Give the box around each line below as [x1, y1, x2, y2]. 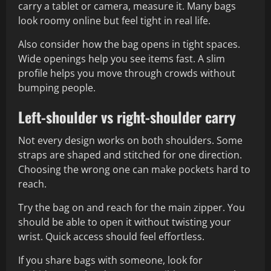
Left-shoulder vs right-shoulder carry [18, 106, 236, 128]
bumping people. [18, 81, 96, 95]
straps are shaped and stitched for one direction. [18, 148, 242, 162]
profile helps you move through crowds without [18, 67, 235, 80]
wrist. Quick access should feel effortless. [18, 230, 204, 244]
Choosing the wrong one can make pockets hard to [18, 163, 250, 177]
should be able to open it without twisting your [18, 215, 231, 229]
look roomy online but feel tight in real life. [18, 14, 211, 28]
